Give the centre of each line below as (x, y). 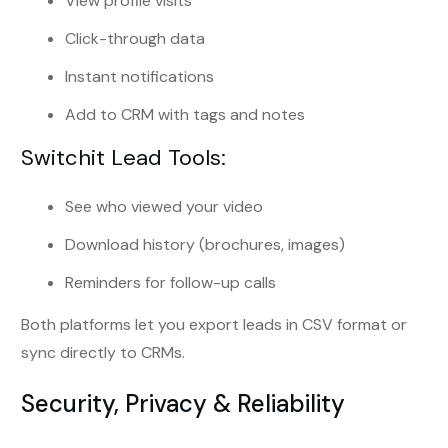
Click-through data (135, 39)
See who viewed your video (164, 207)
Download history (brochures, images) (205, 245)
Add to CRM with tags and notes (185, 115)
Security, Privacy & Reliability (183, 404)
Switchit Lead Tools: (123, 158)
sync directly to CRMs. (103, 353)
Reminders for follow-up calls (170, 283)
